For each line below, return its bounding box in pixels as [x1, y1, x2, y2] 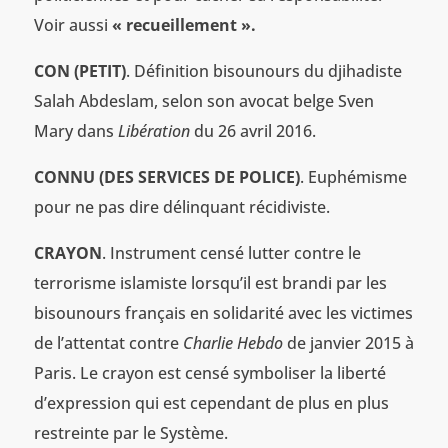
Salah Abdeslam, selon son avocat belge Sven [33, 89, 374, 112]
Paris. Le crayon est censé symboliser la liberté [33, 361, 386, 384]
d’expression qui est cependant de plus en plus [33, 391, 389, 414]
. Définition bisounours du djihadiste [125, 59, 402, 82]
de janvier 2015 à [282, 331, 414, 354]
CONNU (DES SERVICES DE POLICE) [33, 165, 300, 188]
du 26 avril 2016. [189, 119, 316, 142]
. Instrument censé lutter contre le [101, 241, 361, 264]
